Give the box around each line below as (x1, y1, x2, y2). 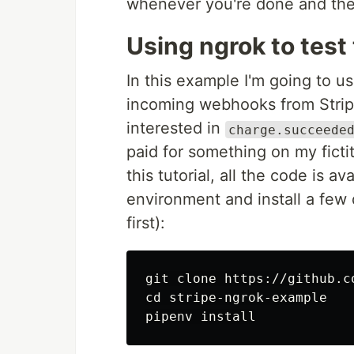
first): (126, 213, 165, 233)
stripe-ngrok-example (169, 290, 327, 306)
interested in (126, 119, 225, 138)
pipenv (145, 309, 201, 325)
